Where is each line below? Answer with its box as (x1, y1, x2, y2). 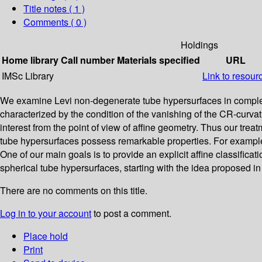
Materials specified (117, 53, 200, 67)
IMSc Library (2, 69, 54, 83)
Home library (2, 53, 58, 67)
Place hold (23, 229, 68, 243)
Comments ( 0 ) (23, 15, 87, 29)
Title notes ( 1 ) (23, 2, 85, 16)
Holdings (181, 38, 218, 52)
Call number (61, 53, 115, 67)
